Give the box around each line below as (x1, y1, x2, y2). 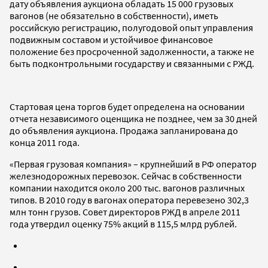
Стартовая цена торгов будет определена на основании (10, 100, 245, 112)
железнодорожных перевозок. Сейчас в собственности (10, 169, 242, 182)
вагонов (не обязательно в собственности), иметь (10, 9, 218, 22)
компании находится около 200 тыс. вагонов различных (10, 181, 245, 194)
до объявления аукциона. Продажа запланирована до (10, 124, 238, 136)
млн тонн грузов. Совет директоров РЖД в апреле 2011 (10, 205, 240, 218)
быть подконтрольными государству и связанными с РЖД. (10, 57, 254, 69)
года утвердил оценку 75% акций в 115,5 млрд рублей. (10, 217, 237, 230)
